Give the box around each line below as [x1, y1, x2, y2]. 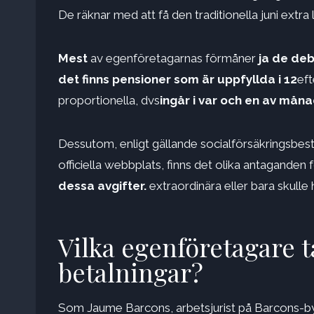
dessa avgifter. [58, 179, 149, 193]
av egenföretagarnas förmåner [90, 51, 259, 66]
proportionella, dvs [58, 93, 160, 108]
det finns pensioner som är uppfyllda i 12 [58, 72, 297, 87]
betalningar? [58, 255, 203, 289]
